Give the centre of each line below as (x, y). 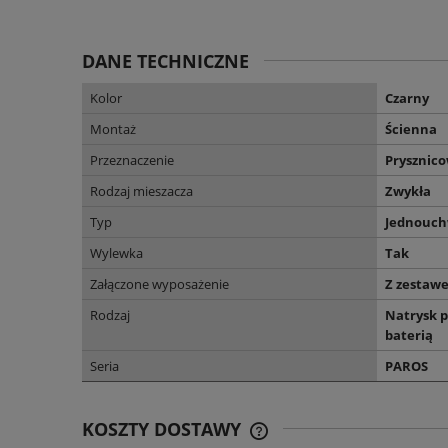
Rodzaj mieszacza (141, 190)
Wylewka (116, 252)
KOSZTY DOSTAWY (164, 428)
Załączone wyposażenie (159, 283)
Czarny (407, 97)
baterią (409, 334)
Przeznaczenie (132, 159)
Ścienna (411, 128)
